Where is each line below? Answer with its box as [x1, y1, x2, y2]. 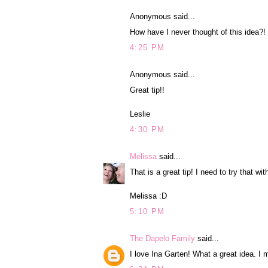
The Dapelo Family [130, 233, 195, 243]
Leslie [130, 109, 150, 119]
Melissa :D [130, 191, 167, 201]
